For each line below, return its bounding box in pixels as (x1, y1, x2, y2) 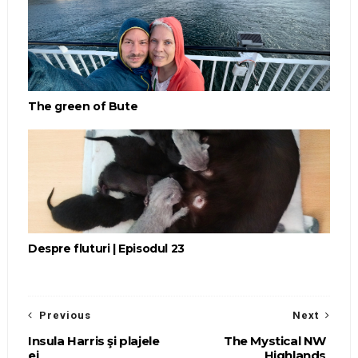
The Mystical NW (224, 333, 327, 349)
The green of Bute (27, 99, 138, 114)
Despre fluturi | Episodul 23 (27, 241, 185, 257)
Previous (38, 309, 91, 322)
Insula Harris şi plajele (27, 333, 160, 349)
